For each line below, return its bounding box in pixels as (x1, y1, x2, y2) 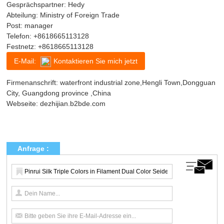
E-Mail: (14, 57, 38, 65)
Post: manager (6, 21, 53, 30)
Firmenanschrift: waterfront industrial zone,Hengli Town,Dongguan (6, 78, 216, 87)
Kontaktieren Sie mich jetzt (53, 57, 138, 65)
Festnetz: (6, 42, 38, 51)
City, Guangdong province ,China (6, 89, 111, 97)
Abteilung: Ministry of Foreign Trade (6, 11, 120, 19)
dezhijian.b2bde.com (40, 99, 106, 108)
